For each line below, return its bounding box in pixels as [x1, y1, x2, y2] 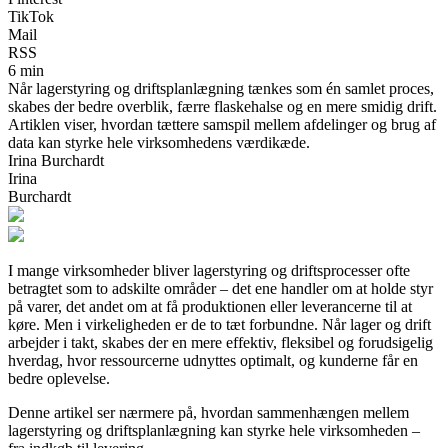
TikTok [8, 7, 54, 25]
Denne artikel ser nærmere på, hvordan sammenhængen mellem [8, 403, 409, 421]
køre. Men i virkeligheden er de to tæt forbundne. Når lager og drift [8, 315, 431, 333]
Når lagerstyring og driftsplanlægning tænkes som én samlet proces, [8, 79, 434, 97]
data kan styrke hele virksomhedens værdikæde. [8, 133, 310, 151]
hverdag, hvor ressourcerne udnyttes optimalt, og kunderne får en [8, 351, 418, 369]
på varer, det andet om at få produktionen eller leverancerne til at [8, 297, 412, 315]
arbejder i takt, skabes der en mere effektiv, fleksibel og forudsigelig [8, 333, 433, 351]
